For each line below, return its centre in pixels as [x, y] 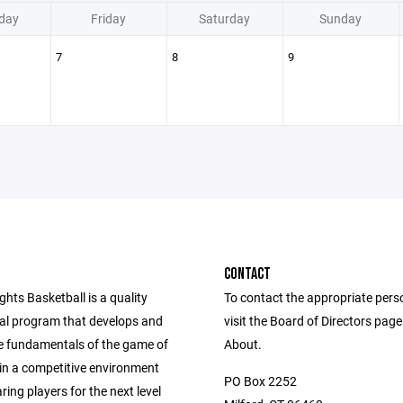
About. [243, 344]
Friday [108, 18]
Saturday [224, 18]
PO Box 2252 [260, 381]
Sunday [340, 18]
